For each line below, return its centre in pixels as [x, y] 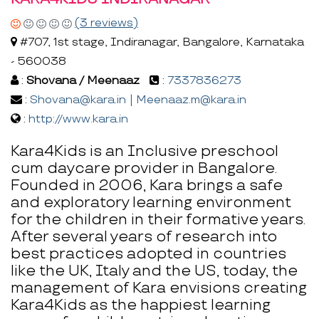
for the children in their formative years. [158, 219]
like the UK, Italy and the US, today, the [154, 271]
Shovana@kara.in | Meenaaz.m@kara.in [138, 100]
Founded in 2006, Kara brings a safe [147, 185]
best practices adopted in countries [148, 253]
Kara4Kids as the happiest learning [141, 305]
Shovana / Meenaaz [83, 80]
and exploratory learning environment [151, 202]
